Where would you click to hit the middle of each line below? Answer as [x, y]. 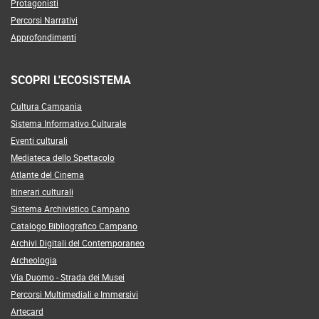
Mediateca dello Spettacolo [63, 157]
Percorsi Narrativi [44, 20]
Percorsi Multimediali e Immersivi [74, 294]
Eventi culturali [39, 140]
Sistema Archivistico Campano [70, 208]
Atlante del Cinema [47, 174]
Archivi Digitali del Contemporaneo [78, 242]
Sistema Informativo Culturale [68, 123]
